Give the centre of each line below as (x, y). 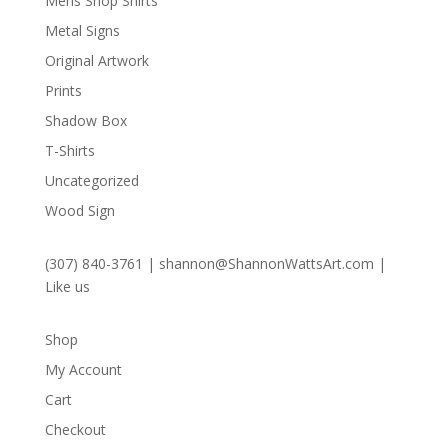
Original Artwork (96, 60)
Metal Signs (82, 30)
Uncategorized (91, 180)
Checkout (75, 429)
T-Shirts (69, 150)
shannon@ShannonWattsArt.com (266, 263)
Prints (63, 90)
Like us (67, 286)
